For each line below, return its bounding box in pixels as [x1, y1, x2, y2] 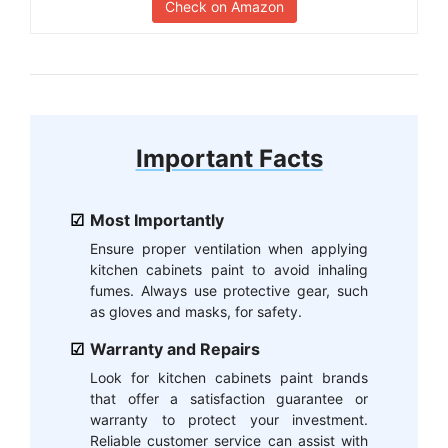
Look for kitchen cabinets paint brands [90, 368, 368, 386]
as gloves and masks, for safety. [90, 302, 302, 320]
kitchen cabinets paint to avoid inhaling [90, 260, 368, 278]
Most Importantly [90, 209, 224, 230]
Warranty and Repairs [90, 338, 260, 359]
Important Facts [135, 143, 323, 173]
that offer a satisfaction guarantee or [90, 389, 368, 407]
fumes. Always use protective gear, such [90, 281, 368, 299]
